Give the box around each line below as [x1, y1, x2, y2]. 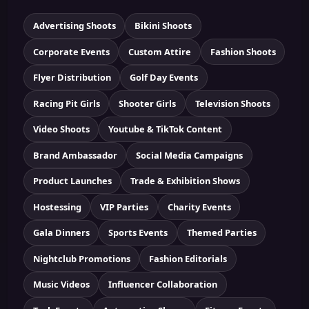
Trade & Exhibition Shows [130, 175, 240, 188]
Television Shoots [195, 97, 270, 110]
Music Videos [32, 278, 90, 291]
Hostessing [32, 200, 81, 213]
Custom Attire [128, 45, 191, 58]
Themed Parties [186, 226, 257, 239]
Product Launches [32, 175, 112, 188]
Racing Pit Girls [32, 97, 100, 110]
